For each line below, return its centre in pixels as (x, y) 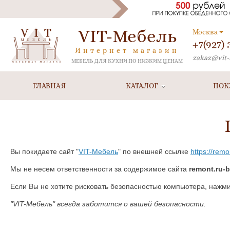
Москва (206, 32)
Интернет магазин (127, 50)
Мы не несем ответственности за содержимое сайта (100, 169)
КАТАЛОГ (142, 86)
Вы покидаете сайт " (44, 151)
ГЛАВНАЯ (49, 86)
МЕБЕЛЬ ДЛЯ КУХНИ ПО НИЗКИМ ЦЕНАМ (127, 61)
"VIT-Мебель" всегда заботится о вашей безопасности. (108, 204)
